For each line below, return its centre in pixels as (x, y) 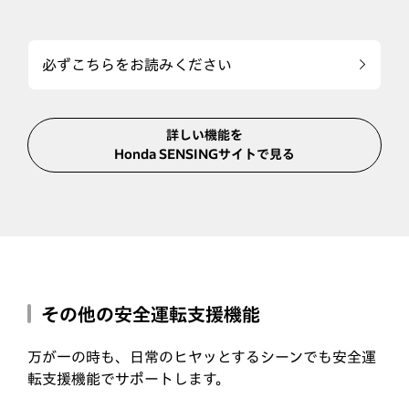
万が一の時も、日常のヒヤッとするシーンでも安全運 (202, 357)
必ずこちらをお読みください (137, 64)
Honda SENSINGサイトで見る (204, 154)
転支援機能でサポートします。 (129, 378)
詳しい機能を (204, 135)
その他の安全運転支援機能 (151, 314)
